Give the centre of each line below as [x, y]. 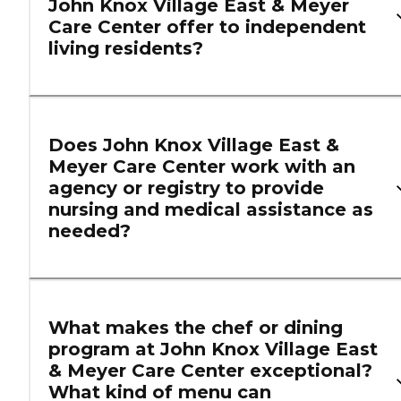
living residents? [126, 49]
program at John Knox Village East [213, 350]
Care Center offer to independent [207, 27]
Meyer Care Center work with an [202, 167]
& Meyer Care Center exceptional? [210, 371]
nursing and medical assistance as [211, 210]
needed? [90, 231]
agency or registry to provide [186, 188]
